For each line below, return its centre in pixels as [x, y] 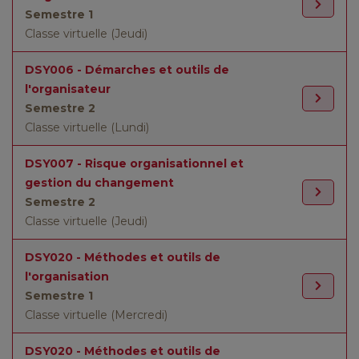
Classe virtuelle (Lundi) [87, 127]
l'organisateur [68, 89]
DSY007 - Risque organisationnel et [134, 163]
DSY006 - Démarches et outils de [127, 70]
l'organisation [67, 276]
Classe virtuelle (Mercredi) [96, 315]
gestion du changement [99, 183]
